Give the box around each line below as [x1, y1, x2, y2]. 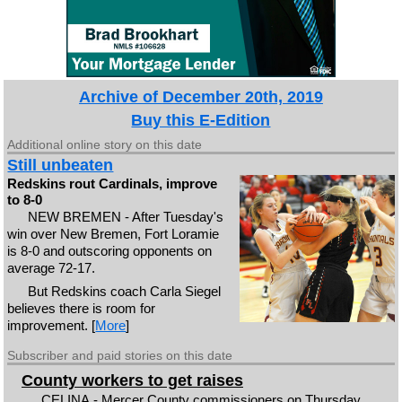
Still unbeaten [7, 155, 114, 174]
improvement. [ [7, 318, 96, 333]
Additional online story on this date [7, 136, 203, 152]
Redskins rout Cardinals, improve [7, 175, 218, 191]
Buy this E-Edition [131, 110, 271, 129]
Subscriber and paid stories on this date [7, 347, 233, 363]
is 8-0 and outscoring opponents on [7, 242, 213, 258]
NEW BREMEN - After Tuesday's [27, 208, 223, 224]
